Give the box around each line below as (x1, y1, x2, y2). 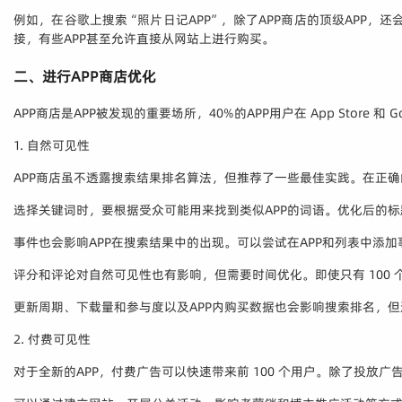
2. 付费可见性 (13, 330, 91, 349)
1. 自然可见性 (13, 136, 90, 155)
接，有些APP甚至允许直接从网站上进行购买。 (13, 30, 275, 48)
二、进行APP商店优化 (13, 66, 156, 87)
